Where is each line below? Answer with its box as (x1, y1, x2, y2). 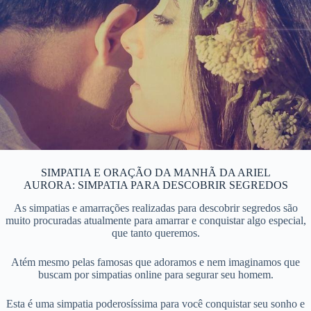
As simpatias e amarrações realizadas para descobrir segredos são (13, 201, 298, 214)
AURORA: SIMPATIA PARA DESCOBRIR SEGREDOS (23, 178, 288, 191)
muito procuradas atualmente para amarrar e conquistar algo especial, (5, 214, 306, 226)
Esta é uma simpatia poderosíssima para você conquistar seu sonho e (6, 297, 305, 310)
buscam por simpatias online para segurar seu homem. (37, 268, 274, 280)
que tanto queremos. (111, 226, 200, 239)
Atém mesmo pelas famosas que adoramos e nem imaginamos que (11, 255, 300, 268)
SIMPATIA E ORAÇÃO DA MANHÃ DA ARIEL (40, 166, 271, 178)
